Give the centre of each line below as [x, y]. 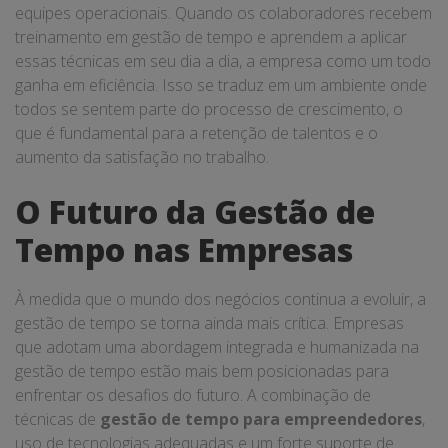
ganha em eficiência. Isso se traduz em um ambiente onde [221, 85]
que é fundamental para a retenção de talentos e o [196, 133]
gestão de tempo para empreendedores [261, 419]
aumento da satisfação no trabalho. [142, 157]
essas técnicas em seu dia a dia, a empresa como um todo [223, 61]
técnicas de [57, 419]
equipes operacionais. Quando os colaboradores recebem [223, 13]
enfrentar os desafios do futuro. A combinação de [193, 395]
